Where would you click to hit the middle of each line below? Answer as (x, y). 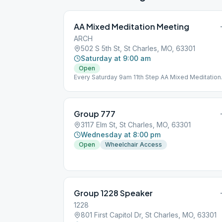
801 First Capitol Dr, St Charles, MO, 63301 (149, 215)
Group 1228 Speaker (113, 193)
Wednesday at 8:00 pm (121, 135)
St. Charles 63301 (99, 93)
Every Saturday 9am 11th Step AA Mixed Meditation (147, 77)
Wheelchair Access (134, 144)
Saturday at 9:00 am (116, 58)
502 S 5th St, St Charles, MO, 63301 (138, 48)
